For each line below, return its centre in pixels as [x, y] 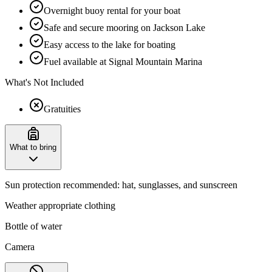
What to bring [33, 147]
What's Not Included [44, 82]
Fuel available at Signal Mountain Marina [123, 61]
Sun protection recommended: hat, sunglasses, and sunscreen [121, 185]
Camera [20, 246]
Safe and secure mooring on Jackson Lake [124, 27]
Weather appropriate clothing [61, 205]
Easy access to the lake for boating [110, 44]
